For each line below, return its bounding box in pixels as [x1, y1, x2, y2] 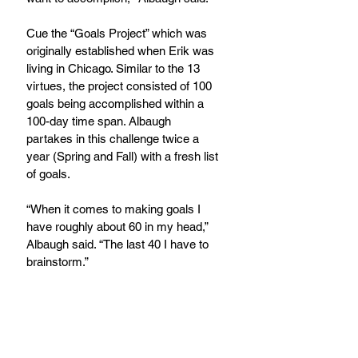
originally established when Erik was [26, 44, 217, 58]
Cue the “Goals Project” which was [26, 26, 210, 41]
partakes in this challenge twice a [26, 132, 202, 146]
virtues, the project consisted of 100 [26, 79, 215, 93]
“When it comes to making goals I [26, 202, 204, 217]
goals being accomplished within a [26, 97, 207, 111]
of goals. [26, 167, 70, 181]
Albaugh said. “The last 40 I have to [26, 237, 212, 252]
